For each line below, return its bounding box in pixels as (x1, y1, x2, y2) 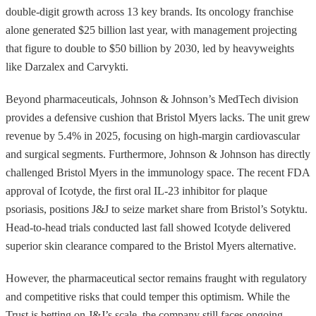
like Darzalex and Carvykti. (6, 60, 128, 73)
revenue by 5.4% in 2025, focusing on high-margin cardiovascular (6, 129, 300, 142)
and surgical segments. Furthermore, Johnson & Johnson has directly (6, 147, 310, 160)
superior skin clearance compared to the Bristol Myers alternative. (6, 239, 296, 252)
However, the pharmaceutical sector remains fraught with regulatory (6, 272, 307, 284)
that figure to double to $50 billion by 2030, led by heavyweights (6, 42, 294, 54)
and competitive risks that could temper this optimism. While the (6, 290, 290, 303)
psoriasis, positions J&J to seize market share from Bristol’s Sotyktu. (6, 202, 308, 215)
